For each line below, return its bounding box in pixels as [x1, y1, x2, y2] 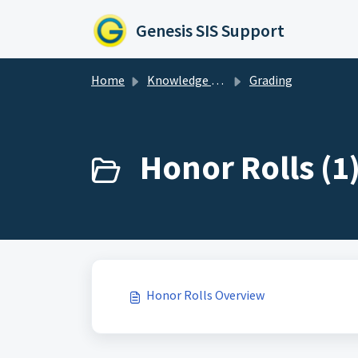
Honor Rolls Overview [146, 287, 265, 303]
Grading [249, 72, 292, 88]
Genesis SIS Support [136, 19, 284, 42]
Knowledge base [147, 72, 211, 88]
